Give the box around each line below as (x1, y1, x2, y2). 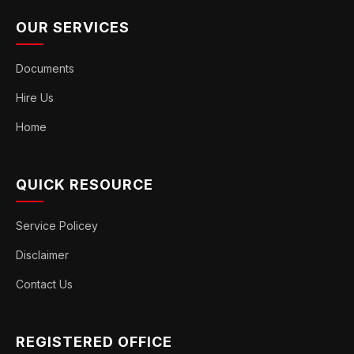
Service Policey (16, 219, 98, 233)
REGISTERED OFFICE (16, 333, 172, 351)
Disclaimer (16, 248, 69, 262)
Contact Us (16, 277, 73, 292)
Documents (16, 62, 74, 76)
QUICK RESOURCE (16, 176, 153, 194)
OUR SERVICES (16, 19, 130, 36)
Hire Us (16, 91, 54, 105)
